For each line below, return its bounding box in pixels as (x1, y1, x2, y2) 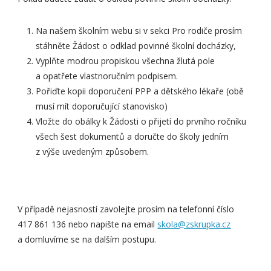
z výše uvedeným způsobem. (36, 146, 149, 158)
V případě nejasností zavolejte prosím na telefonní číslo (18, 203, 235, 215)
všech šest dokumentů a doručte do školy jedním (36, 131, 229, 143)
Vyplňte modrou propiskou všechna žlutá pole (36, 55, 215, 67)
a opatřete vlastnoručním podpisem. (36, 70, 178, 82)
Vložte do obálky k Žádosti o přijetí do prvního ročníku (36, 116, 247, 128)
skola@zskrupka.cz (157, 218, 231, 230)
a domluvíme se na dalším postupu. (18, 233, 157, 246)
